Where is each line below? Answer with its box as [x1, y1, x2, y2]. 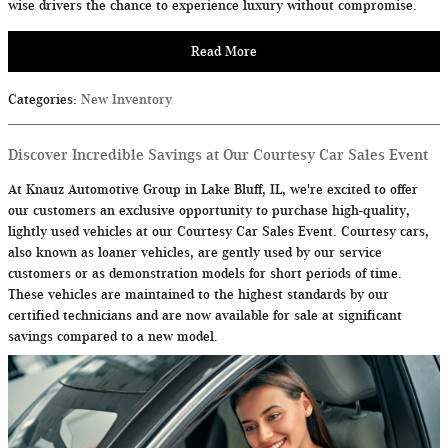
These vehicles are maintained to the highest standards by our [8, 287, 389, 303]
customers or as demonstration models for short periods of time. [8, 266, 402, 282]
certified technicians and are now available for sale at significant [8, 308, 402, 324]
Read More [191, 43, 257, 59]
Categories [8, 92, 73, 108]
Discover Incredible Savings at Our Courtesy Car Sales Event [8, 146, 428, 165]
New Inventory [81, 92, 172, 108]
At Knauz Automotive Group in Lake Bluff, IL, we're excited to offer [8, 182, 418, 198]
